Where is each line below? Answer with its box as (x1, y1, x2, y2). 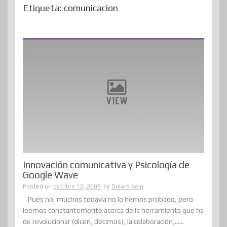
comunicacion (64, 2, 118, 13)
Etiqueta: (23, 2, 64, 13)
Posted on (23, 183, 53, 191)
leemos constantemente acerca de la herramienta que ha (23, 206, 204, 215)
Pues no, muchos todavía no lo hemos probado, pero (28, 195, 193, 204)
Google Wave (23, 169, 78, 181)
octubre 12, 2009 (53, 183, 101, 191)
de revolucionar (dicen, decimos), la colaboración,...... (23, 217, 184, 226)
